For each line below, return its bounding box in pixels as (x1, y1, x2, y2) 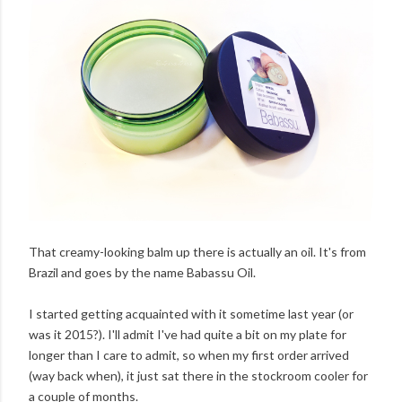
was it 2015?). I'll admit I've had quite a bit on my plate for (29, 327, 346, 343)
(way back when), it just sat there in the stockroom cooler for (29, 368, 368, 384)
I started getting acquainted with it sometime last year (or (29, 306, 354, 322)
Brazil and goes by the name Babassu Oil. (29, 265, 256, 281)
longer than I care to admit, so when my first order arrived (29, 347, 349, 363)
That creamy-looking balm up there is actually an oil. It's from (29, 244, 366, 260)
